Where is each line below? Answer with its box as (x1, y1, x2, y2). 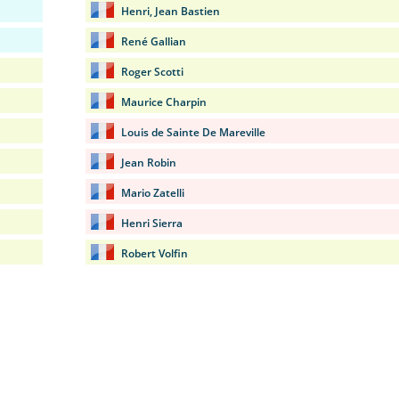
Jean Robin (121, 155, 176, 170)
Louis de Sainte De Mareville (121, 125, 265, 140)
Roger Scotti (121, 64, 183, 79)
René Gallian (121, 34, 186, 49)
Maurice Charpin (121, 94, 207, 110)
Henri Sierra (121, 216, 183, 231)
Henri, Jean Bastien (121, 4, 220, 19)
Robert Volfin (121, 246, 188, 261)
